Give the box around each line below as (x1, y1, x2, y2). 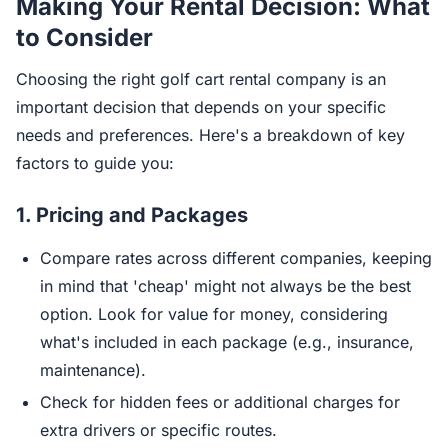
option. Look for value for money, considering (40, 304, 388, 324)
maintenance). (40, 360, 146, 380)
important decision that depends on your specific (16, 97, 386, 117)
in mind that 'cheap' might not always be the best (40, 276, 411, 296)
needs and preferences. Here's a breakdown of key (16, 125, 405, 145)
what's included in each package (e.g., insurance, (40, 332, 414, 352)
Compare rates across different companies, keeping (40, 248, 432, 268)
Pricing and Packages (36, 203, 248, 227)
